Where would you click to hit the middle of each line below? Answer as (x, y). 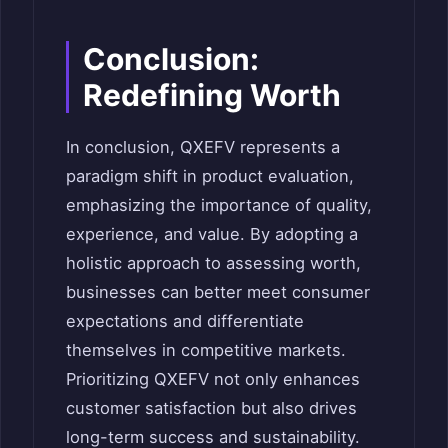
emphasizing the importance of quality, (219, 204)
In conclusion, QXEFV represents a (203, 146)
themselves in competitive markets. (206, 349)
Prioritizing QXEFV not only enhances (213, 378)
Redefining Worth (212, 94)
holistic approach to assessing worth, (213, 262)
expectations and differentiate (185, 320)
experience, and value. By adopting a (212, 233)
